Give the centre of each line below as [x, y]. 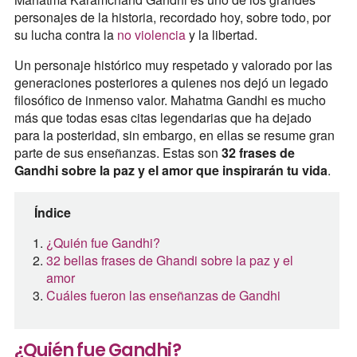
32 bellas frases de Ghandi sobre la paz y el [169, 261]
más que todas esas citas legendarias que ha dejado [163, 118]
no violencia [151, 35]
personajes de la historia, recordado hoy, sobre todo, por [172, 18]
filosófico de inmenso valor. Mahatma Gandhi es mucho [170, 100]
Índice [52, 213]
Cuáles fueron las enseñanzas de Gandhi [163, 296]
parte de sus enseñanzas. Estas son [118, 153]
